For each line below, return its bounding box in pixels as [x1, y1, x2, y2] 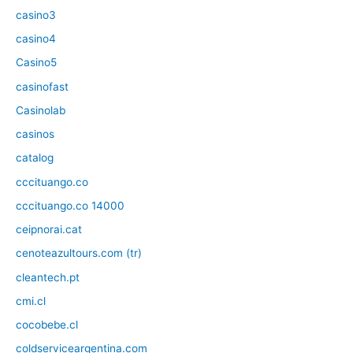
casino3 [16, 8, 56, 21]
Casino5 [16, 56, 57, 69]
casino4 [16, 32, 56, 46]
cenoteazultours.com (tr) [16, 247, 142, 260]
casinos [16, 128, 54, 141]
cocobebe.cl [16, 318, 78, 332]
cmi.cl [16, 294, 46, 307]
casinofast [16, 80, 69, 93]
